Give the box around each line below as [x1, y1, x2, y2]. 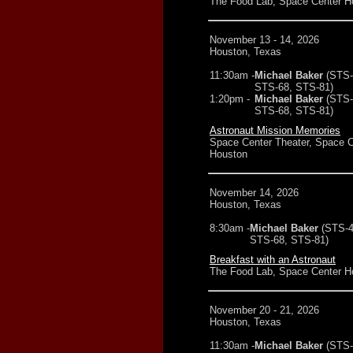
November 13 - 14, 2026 [210, 34, 319, 46]
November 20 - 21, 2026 [210, 304, 319, 316]
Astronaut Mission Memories [210, 124, 340, 136]
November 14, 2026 [210, 187, 299, 199]
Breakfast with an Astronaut [210, 254, 336, 266]
